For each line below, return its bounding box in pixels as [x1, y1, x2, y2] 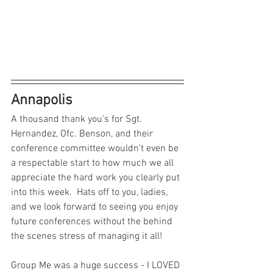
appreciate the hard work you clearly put [11, 171, 182, 184]
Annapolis [11, 91, 73, 109]
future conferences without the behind [11, 215, 175, 228]
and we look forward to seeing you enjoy [11, 200, 180, 213]
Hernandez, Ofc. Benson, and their [11, 127, 155, 140]
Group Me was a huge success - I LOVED [11, 259, 182, 272]
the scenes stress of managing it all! [11, 230, 162, 243]
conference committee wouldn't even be [11, 142, 181, 155]
